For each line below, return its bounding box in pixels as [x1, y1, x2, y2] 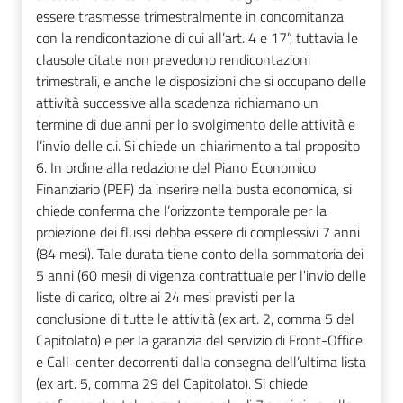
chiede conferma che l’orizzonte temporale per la [36, 200, 327, 222]
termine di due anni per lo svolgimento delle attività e [36, 113, 355, 136]
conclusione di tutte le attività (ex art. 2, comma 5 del [36, 308, 354, 330]
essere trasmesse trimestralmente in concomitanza [36, 5, 344, 28]
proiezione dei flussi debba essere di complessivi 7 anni [36, 221, 360, 244]
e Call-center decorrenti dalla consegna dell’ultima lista [36, 351, 366, 373]
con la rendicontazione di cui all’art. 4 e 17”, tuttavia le [36, 27, 358, 49]
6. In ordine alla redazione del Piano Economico [36, 157, 316, 179]
